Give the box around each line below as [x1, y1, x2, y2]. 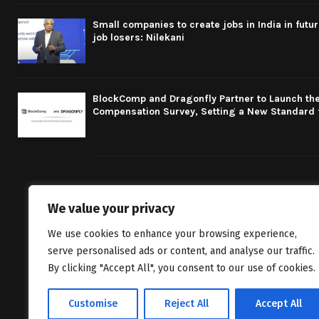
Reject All [164, 298, 209, 310]
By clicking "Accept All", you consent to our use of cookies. [48, 262, 315, 274]
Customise [68, 298, 117, 310]
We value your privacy [48, 201, 174, 216]
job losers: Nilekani [93, 31, 184, 43]
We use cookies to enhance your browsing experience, [48, 228, 297, 240]
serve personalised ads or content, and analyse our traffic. [48, 245, 315, 257]
